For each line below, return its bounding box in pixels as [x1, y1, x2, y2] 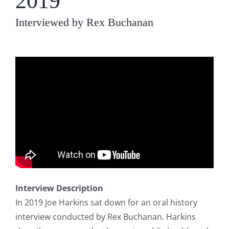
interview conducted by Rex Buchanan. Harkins [15, 211, 196, 222]
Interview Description [15, 182, 103, 194]
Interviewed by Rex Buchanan [15, 16, 153, 29]
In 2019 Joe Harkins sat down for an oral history [15, 196, 197, 208]
